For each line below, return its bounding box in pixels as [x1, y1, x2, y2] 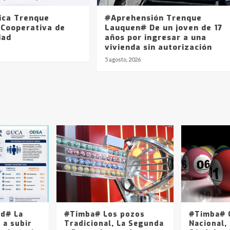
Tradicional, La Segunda [64, 218, 164, 228]
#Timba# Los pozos [64, 209, 145, 219]
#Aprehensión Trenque [104, 12, 202, 23]
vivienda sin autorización [104, 42, 212, 52]
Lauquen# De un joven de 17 [104, 22, 222, 33]
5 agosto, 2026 [104, 55, 141, 63]
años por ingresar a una [104, 32, 206, 43]
